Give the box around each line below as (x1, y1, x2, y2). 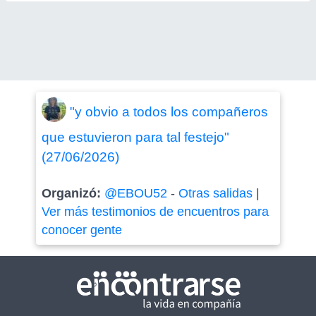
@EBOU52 (104, 186, 167, 200)
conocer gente (41, 223, 122, 237)
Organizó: (41, 186, 104, 200)
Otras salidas (178, 186, 253, 200)
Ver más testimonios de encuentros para (41, 205, 269, 219)
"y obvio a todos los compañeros (69, 104, 268, 119)
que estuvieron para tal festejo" (41, 130, 229, 145)
